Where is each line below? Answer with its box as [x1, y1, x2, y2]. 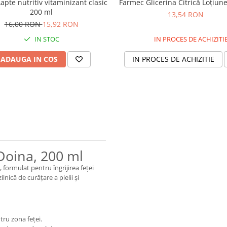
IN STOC [32, 34, 59, 44]
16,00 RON [4, 19, 43, 29]
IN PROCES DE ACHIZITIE [132, 54, 214, 64]
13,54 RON [168, 9, 204, 19]
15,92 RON [42, 19, 79, 29]
